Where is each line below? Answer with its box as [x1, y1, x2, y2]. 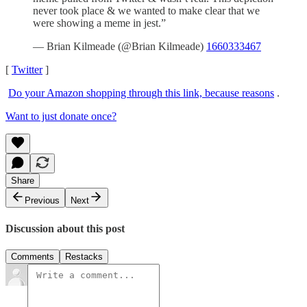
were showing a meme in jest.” [33, 17, 166, 29]
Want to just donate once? [5, 110, 116, 123]
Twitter [12, 64, 42, 76]
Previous [25, 195, 60, 206]
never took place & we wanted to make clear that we [33, 5, 260, 17]
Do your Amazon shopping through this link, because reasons [8, 87, 274, 99]
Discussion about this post [5, 222, 125, 234]
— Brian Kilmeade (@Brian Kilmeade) [33, 40, 206, 53]
